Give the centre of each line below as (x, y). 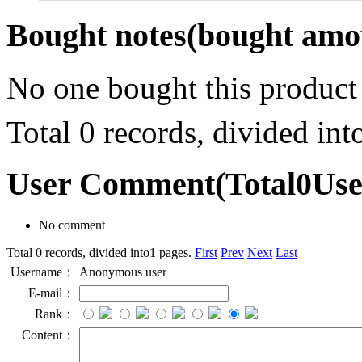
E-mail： (52, 293)
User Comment (111, 184)
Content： (48, 335)
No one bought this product (182, 87)
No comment (72, 225)
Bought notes (97, 36)
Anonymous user (123, 272)
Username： (43, 272)
